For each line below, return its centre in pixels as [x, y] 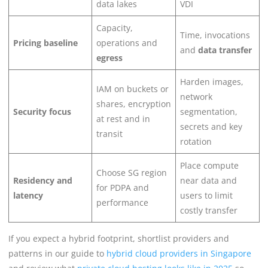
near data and [208, 180]
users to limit [206, 195]
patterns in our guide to [56, 253]
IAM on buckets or [133, 89]
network [196, 96]
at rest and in [123, 118]
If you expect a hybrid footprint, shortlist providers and [119, 238]
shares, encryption [134, 103]
